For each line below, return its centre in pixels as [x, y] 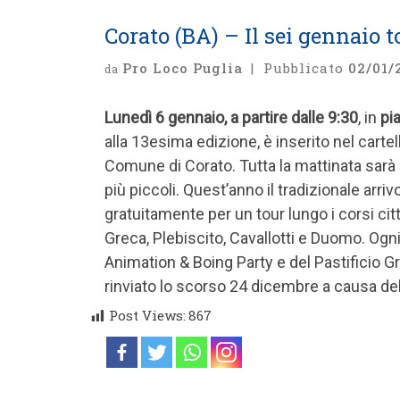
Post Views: [147, 316]
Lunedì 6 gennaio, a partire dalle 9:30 [231, 118]
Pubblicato [305, 68]
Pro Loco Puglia [183, 68]
